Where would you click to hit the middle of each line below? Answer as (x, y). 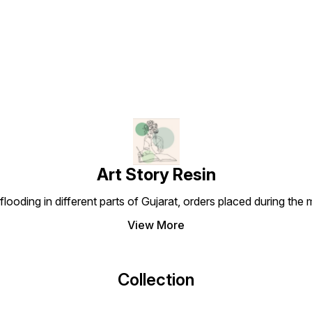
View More (156, 225)
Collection (156, 280)
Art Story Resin (156, 174)
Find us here (156, 13)
